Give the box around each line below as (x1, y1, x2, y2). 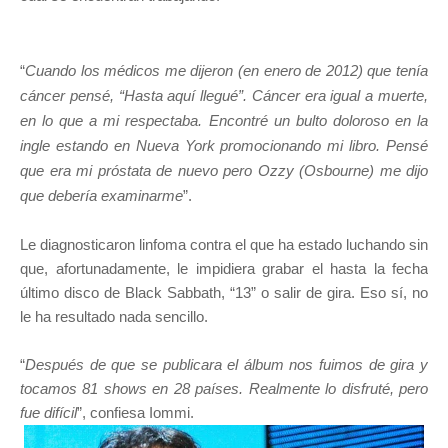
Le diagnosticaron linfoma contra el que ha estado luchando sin (20, 236, 428, 253)
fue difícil (20, 404, 77, 421)
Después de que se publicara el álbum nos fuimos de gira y (25, 356, 428, 373)
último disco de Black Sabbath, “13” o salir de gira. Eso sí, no (20, 284, 428, 301)
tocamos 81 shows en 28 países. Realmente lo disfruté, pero (20, 380, 428, 397)
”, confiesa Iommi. (77, 404, 194, 421)
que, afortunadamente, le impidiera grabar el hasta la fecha (20, 260, 428, 277)
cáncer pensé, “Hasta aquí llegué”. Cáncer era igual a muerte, (20, 87, 428, 104)
